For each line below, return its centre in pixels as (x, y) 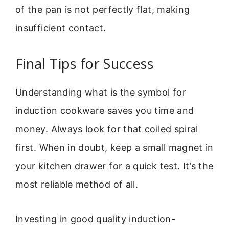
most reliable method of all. (77, 184)
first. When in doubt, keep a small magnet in (114, 147)
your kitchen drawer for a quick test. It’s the (114, 166)
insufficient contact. (61, 28)
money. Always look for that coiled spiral (107, 129)
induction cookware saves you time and (105, 110)
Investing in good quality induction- (95, 219)
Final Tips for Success (84, 63)
